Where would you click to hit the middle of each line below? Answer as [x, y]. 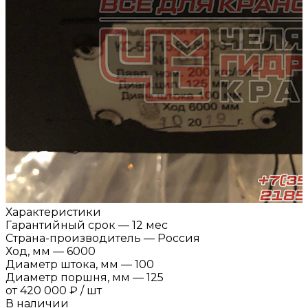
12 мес [150, 225]
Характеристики [53, 212]
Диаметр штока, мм [62, 264]
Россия [179, 238]
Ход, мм [28, 251]
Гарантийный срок [60, 225]
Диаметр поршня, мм [68, 277]
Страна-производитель [73, 238]
